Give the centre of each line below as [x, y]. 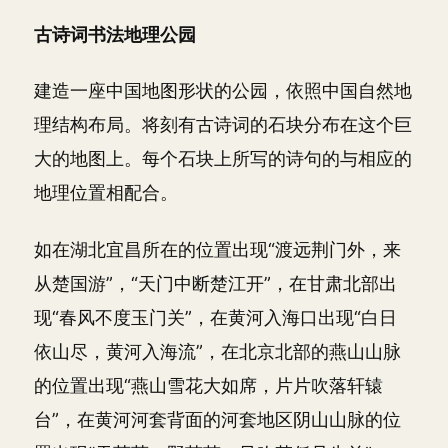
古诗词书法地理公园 [115, 34]
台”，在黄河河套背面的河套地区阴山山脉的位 [217, 419]
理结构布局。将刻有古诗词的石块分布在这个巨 [223, 124]
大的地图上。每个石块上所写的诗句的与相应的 [223, 158]
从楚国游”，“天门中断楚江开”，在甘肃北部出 [215, 283]
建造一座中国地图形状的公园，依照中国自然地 [223, 90]
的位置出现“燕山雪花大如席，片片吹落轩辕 [208, 385]
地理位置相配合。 [106, 192]
